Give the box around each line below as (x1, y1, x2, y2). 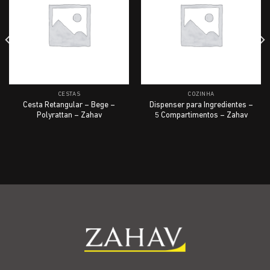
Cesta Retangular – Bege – (23, 101, 115, 109)
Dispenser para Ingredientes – (149, 101, 253, 109)
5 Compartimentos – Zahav (154, 111, 248, 119)
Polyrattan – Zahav (36, 111, 102, 119)
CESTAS (57, 90, 81, 98)
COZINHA (187, 90, 215, 98)
